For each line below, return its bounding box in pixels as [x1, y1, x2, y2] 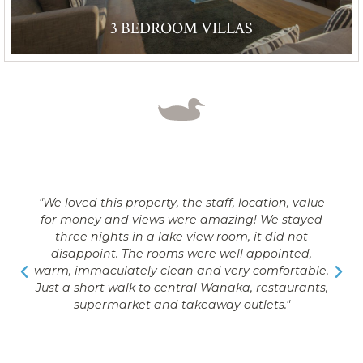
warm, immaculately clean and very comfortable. [34, 263, 329, 278]
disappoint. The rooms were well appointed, [51, 246, 312, 261]
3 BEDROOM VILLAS [110, 17, 253, 39]
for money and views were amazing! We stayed [41, 211, 322, 227]
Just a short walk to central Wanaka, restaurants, [35, 280, 328, 295]
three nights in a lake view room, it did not [55, 228, 308, 244]
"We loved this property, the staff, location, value [38, 194, 325, 210]
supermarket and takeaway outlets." [73, 297, 290, 312]
